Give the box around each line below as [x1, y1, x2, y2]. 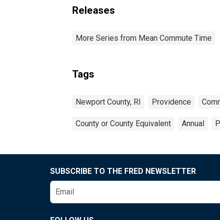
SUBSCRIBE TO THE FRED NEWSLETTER [50, 166, 196, 176]
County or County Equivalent [76, 118, 171, 128]
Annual [182, 118, 204, 128]
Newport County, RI [76, 97, 141, 107]
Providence [152, 97, 191, 107]
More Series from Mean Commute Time [76, 33, 212, 43]
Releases [72, 4, 115, 16]
